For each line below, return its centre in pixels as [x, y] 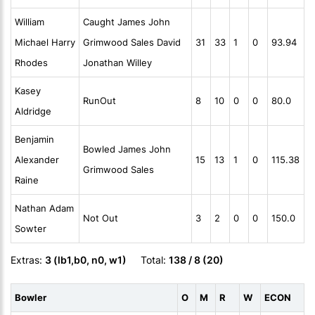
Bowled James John [127, 149]
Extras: [28, 260]
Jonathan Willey [117, 63]
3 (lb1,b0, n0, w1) [86, 260]
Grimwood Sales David [132, 43]
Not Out [101, 218]
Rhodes [31, 63]
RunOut [99, 101]
